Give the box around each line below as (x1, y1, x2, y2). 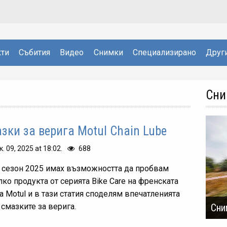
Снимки (93, 47, 123, 57)
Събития (19, 47, 51, 57)
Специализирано (132, 47, 196, 57)
